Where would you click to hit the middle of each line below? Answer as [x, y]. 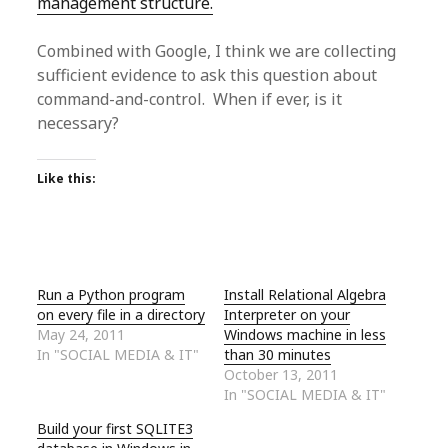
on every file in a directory [121, 314]
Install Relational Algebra [305, 294]
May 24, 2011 [81, 334]
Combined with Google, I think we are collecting [217, 51]
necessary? [78, 123]
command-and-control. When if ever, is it [190, 99]
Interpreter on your [287, 314]
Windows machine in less [305, 334]
